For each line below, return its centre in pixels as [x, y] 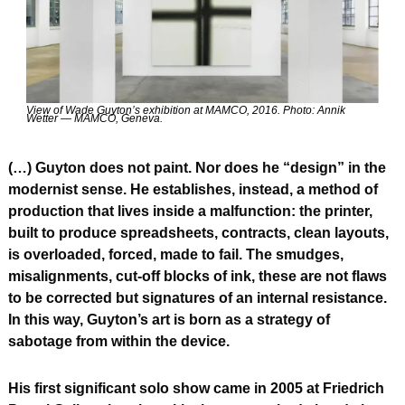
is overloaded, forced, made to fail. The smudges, [176, 255]
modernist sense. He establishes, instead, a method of [193, 190]
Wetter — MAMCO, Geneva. [94, 119]
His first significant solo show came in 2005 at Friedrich [196, 389]
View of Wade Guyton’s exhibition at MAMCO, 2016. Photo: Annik [186, 111]
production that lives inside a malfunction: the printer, [190, 212]
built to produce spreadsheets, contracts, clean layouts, [198, 233]
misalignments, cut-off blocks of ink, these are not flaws [198, 277]
